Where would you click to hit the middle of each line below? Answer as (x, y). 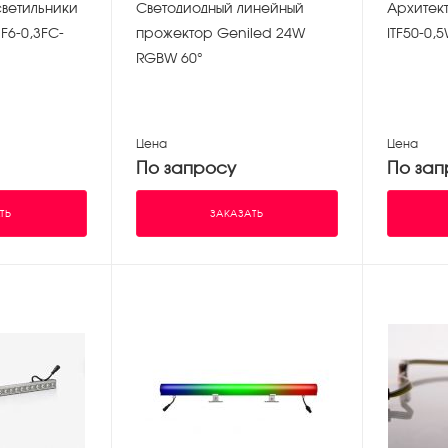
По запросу (185, 167)
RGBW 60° (169, 58)
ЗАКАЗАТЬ (237, 213)
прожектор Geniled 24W (220, 33)
